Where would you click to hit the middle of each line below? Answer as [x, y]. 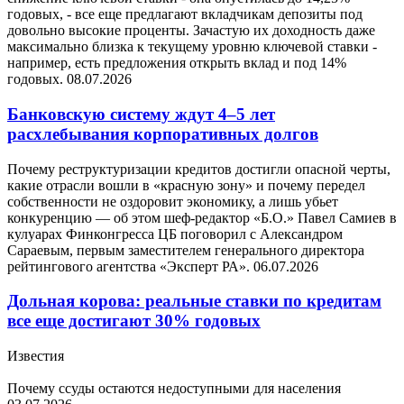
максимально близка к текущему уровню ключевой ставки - [192, 47]
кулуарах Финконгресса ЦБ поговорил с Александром [175, 234]
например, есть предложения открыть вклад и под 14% [177, 63]
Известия [36, 356]
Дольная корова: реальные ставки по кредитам [194, 301]
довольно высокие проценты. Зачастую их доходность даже [191, 31]
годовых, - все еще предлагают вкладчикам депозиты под [185, 14]
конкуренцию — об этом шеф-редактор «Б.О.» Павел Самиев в [202, 217]
